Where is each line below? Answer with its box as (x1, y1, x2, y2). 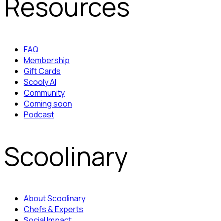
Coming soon (24, 98, 72, 109)
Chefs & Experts (24, 203, 83, 215)
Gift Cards (24, 65, 61, 76)
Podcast (24, 109, 54, 120)
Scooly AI (24, 76, 56, 87)
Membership (24, 54, 70, 66)
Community (24, 87, 65, 98)
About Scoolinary (24, 192, 85, 204)
